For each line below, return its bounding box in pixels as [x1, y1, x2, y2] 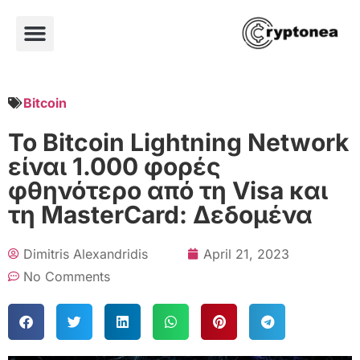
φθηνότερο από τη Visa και [8, 175, 328, 205]
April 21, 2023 [203, 245, 289, 262]
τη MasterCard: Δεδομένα [8, 199, 313, 229]
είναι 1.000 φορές [8, 151, 221, 181]
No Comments [23, 268, 110, 284]
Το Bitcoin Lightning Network [8, 127, 349, 157]
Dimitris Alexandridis [23, 245, 148, 262]
